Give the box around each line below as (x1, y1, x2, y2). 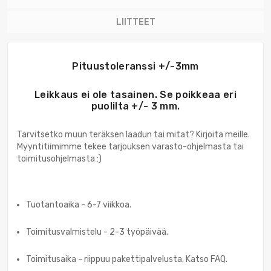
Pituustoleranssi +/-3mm (72, 60, 199, 73)
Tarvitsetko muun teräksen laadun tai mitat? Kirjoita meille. (17, 129, 250, 140)
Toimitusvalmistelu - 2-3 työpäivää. (26, 227, 168, 238)
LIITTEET (116, 17, 155, 28)
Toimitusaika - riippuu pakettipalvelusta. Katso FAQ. (26, 254, 227, 265)
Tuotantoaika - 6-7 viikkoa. (26, 200, 131, 211)
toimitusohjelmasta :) (17, 154, 102, 165)
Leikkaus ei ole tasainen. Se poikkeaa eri (34, 89, 237, 101)
